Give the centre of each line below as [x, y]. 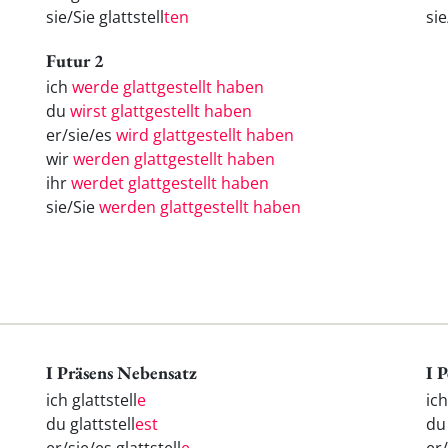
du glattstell [90, 424]
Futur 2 [75, 60]
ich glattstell [91, 400]
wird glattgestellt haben [205, 135]
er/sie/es [81, 135]
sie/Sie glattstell [105, 16]
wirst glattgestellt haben [161, 111]
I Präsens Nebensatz [121, 373]
